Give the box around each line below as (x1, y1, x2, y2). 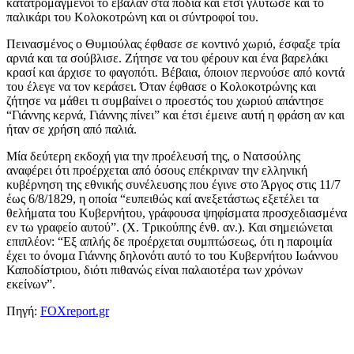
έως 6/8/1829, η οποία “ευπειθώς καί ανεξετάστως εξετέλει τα (6, 192, 318, 206)
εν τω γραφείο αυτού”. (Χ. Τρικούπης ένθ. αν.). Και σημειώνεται (6, 220, 333, 235)
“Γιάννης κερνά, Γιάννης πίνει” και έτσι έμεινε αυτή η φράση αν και (6, 108, 345, 122)
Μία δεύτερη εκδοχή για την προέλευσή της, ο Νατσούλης (6, 149, 300, 164)
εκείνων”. (6, 277, 55, 292)
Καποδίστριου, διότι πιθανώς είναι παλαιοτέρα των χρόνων (6, 263, 303, 277)
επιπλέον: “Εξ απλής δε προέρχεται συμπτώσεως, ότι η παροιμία (6, 235, 332, 249)
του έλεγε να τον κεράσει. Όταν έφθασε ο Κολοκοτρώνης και (6, 80, 316, 94)
